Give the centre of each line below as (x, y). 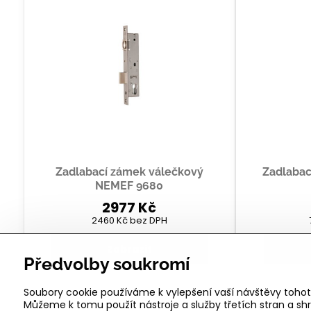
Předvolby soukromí (106, 264)
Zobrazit (129, 250)
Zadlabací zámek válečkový (129, 172)
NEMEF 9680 (129, 186)
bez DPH (148, 221)
